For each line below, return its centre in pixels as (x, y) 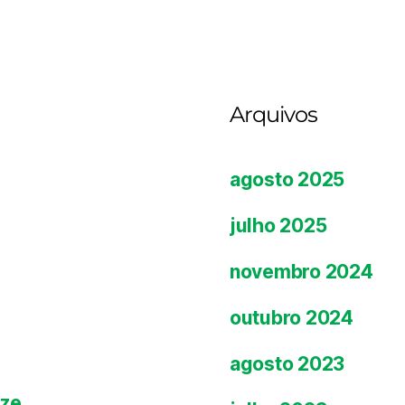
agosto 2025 (287, 179)
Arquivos (274, 114)
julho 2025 (278, 225)
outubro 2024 (292, 317)
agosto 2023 (287, 363)
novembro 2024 (301, 271)
